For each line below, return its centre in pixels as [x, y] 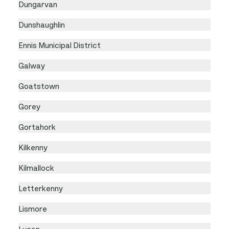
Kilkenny [33, 147]
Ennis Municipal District [60, 45]
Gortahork [37, 127]
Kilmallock [36, 167]
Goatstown [39, 86]
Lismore [33, 208]
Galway [32, 65]
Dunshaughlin [42, 24]
